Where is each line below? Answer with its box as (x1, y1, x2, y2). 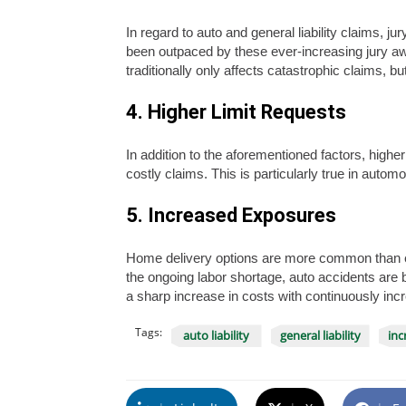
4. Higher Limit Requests (125, 101, 346, 124)
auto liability (183, 327, 249, 344)
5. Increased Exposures (125, 204, 336, 227)
